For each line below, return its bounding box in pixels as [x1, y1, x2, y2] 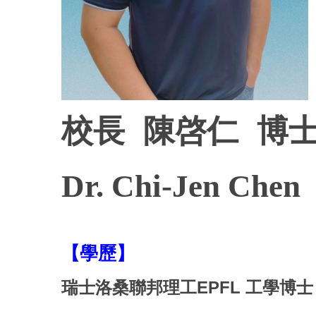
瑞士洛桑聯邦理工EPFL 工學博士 [61, 277, 313, 297]
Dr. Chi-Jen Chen [61, 168, 300, 204]
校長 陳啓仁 [61, 112, 257, 149]
